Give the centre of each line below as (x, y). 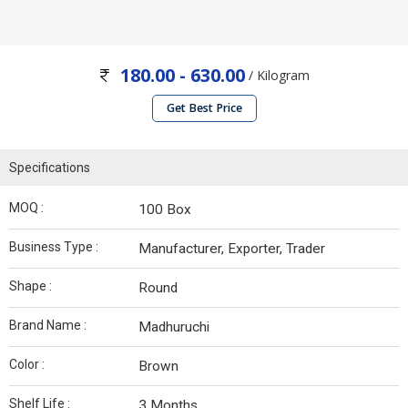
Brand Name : (48, 326)
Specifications (50, 168)
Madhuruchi (174, 327)
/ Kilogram (277, 75)
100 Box (165, 210)
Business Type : (54, 247)
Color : (27, 365)
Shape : (31, 286)
